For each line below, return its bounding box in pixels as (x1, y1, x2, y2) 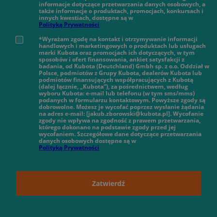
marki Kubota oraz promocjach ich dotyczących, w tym (39, 48, 195, 57)
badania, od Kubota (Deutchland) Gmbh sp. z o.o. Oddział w (39, 62, 209, 70)
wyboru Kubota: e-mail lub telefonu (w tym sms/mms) (39, 89, 195, 97)
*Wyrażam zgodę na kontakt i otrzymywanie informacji (39, 34, 198, 43)
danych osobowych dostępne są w (39, 136, 136, 145)
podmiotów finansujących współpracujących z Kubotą (39, 75, 193, 84)
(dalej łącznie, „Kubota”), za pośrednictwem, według (39, 82, 188, 91)
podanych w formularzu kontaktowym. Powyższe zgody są (39, 95, 205, 104)
